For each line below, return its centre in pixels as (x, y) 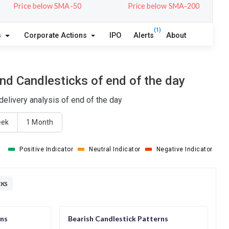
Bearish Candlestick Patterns (118, 218)
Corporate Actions (56, 35)
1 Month (40, 122)
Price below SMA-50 (47, 6)
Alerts (144, 35)
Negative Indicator (184, 149)
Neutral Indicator (115, 149)
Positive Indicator (47, 149)
